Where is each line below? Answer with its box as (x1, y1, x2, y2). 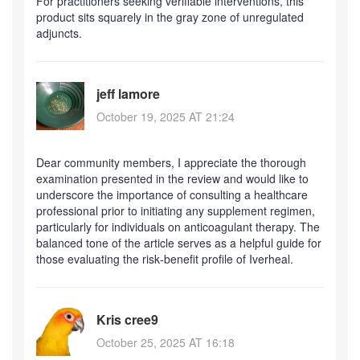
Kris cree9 (96, 310, 158, 329)
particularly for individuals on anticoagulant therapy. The (36, 218, 320, 235)
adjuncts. (36, 24, 82, 41)
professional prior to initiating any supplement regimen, (36, 202, 315, 219)
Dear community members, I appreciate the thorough (36, 153, 306, 170)
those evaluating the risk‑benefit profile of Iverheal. (36, 250, 293, 267)
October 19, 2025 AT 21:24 (96, 108, 235, 125)
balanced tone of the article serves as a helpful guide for (36, 234, 321, 251)
